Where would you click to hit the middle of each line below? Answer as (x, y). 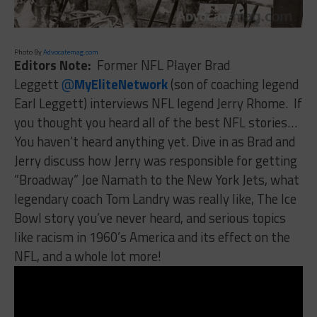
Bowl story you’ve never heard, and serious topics (150, 218)
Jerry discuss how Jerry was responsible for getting (155, 160)
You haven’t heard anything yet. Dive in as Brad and (154, 141)
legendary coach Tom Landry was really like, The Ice (155, 198)
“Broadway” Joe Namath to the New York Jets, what (156, 179)
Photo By (28, 52)
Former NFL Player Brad (162, 65)
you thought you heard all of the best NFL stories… (155, 122)
